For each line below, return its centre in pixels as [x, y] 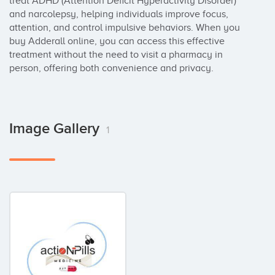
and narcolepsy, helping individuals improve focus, [119, 14]
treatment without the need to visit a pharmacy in [116, 55]
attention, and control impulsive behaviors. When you [125, 28]
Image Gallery [56, 129]
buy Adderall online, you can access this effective [117, 41]
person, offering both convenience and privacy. [111, 68]
